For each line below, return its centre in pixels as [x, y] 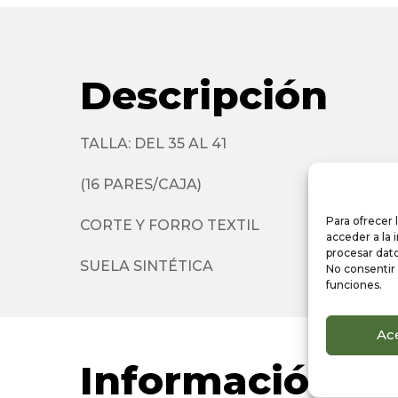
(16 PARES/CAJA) [141, 184]
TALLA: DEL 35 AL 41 [153, 143]
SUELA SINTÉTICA [147, 266]
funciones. [354, 284]
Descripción [204, 95]
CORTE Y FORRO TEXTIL [170, 225]
